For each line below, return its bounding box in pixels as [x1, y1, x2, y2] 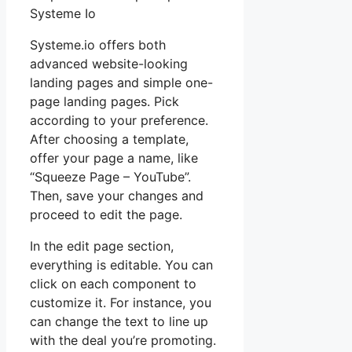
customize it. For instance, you [30, 294, 211, 310]
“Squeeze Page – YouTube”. [30, 168, 191, 185]
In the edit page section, [30, 237, 174, 254]
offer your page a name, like [30, 149, 198, 166]
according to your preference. [30, 112, 208, 128]
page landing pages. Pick [30, 93, 179, 109]
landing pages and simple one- [30, 74, 213, 90]
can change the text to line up [30, 313, 208, 329]
